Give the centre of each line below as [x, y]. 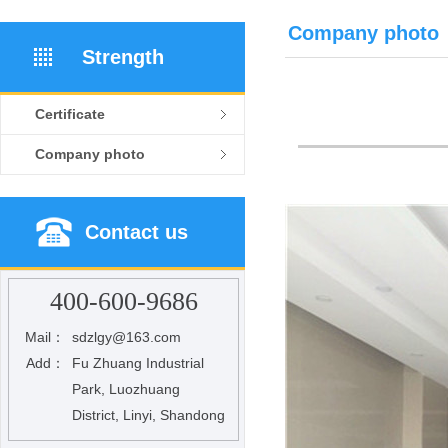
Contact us [136, 232]
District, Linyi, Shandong [148, 415]
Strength [122, 57]
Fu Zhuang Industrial [137, 363]
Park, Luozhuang [125, 389]
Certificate [70, 114]
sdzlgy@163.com [126, 337]
